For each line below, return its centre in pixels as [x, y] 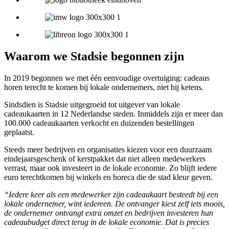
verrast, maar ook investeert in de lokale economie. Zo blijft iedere [110, 168]
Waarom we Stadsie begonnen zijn [94, 56]
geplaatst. [19, 132]
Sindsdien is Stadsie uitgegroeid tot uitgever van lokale [92, 104]
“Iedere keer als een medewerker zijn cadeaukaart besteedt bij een [111, 194]
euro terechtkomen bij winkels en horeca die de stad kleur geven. [108, 177]
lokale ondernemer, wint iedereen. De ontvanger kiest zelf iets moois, [114, 203]
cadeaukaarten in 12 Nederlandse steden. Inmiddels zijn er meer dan [113, 113]
